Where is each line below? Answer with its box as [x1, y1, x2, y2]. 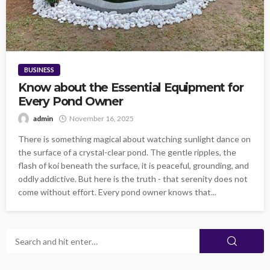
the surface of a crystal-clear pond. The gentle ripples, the [18, 147, 236, 157]
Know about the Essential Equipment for [18, 80, 243, 95]
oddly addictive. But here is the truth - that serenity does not [18, 174, 248, 184]
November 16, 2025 [69, 114, 134, 123]
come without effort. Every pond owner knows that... [18, 187, 216, 197]
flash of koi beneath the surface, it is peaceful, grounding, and [18, 160, 249, 171]
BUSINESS [24, 66, 54, 74]
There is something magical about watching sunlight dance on [18, 134, 251, 144]
